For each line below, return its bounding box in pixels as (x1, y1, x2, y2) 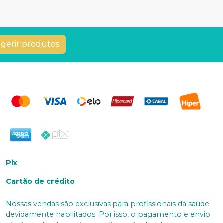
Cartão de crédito (6, 176, 75, 186)
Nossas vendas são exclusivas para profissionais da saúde (6, 199, 209, 208)
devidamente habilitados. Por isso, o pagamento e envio (6, 209, 210, 219)
